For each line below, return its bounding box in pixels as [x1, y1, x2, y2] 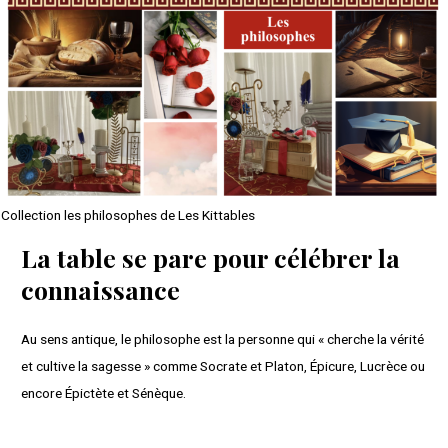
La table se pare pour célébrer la [21, 241, 401, 275]
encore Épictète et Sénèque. [21, 385, 187, 402]
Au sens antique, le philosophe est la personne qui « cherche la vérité [21, 331, 425, 348]
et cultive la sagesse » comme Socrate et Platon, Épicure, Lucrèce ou [21, 358, 426, 375]
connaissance [21, 273, 181, 307]
